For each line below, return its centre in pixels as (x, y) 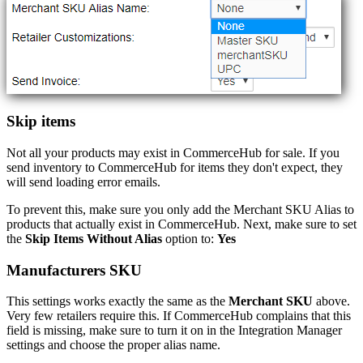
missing (63, 331)
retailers (77, 316)
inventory (58, 167)
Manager (319, 331)
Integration (266, 331)
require (117, 316)
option (181, 238)
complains (282, 316)
